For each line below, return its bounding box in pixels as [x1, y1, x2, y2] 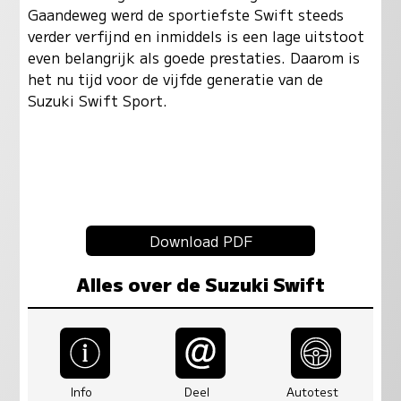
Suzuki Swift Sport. [27, 90, 167, 112]
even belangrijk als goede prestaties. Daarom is [27, 47, 360, 69]
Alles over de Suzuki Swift [76, 270, 325, 298]
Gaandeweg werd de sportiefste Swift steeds [27, 4, 344, 26]
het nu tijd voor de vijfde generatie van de [27, 68, 323, 90]
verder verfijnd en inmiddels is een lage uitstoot [27, 25, 364, 47]
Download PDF [149, 230, 252, 252]
